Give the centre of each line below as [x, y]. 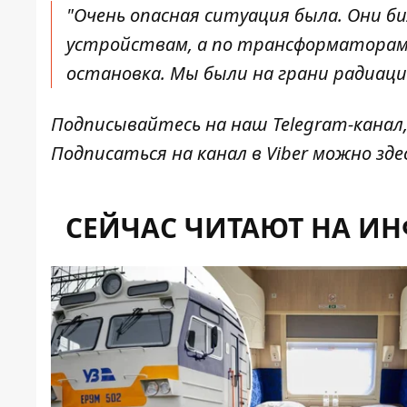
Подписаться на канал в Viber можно [213, 154]
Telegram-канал [336, 124]
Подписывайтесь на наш [159, 124]
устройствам [127, 45]
